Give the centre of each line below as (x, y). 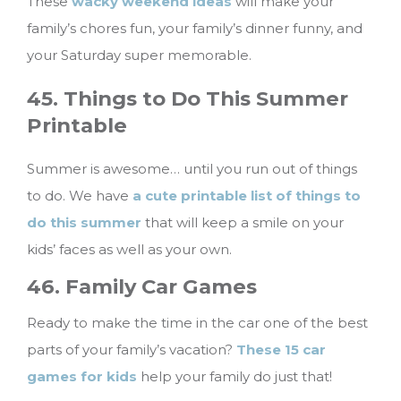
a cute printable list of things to (247, 196)
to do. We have (80, 196)
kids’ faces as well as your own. (129, 250)
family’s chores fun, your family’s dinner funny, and (195, 28)
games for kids (82, 377)
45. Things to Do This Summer (188, 99)
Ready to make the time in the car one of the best (197, 323)
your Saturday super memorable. (139, 55)
